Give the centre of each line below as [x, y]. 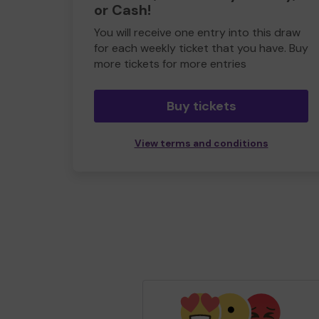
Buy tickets [201, 106]
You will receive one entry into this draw [197, 32]
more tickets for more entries [170, 64]
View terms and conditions [201, 143]
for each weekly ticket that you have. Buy [201, 48]
